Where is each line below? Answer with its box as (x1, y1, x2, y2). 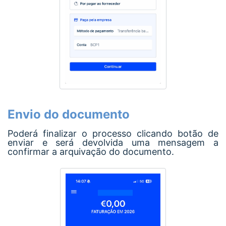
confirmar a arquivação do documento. (8, 146, 174, 157)
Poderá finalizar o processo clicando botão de (8, 128, 218, 139)
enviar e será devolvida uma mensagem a (8, 137, 218, 148)
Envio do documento (8, 106, 130, 122)
